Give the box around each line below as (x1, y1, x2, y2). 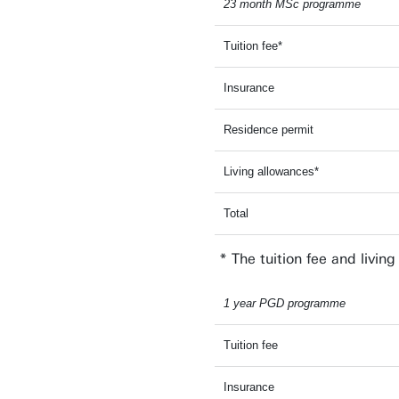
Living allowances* (224, 165, 319, 178)
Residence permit (224, 123, 313, 136)
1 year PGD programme (224, 297, 346, 310)
